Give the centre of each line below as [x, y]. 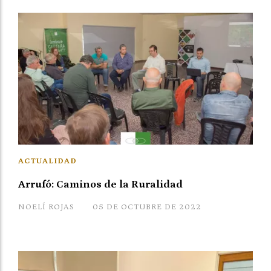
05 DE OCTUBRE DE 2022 [147, 207]
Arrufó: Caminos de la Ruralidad [100, 185]
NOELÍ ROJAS [46, 207]
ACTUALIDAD [47, 162]
